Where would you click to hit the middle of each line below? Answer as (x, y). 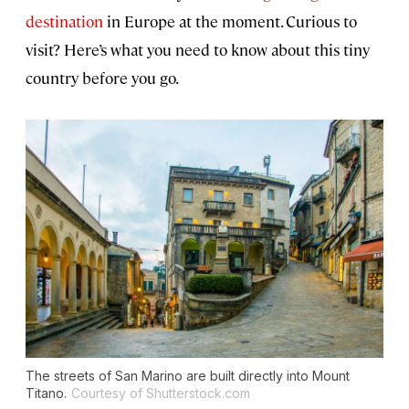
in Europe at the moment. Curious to (230, 21)
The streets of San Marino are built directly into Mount (188, 376)
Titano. (46, 393)
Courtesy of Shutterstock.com (161, 393)
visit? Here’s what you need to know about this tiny (198, 50)
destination (64, 21)
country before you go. (102, 78)
